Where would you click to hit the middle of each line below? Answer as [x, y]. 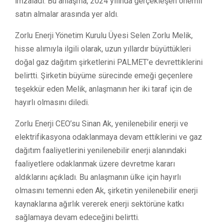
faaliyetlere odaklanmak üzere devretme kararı [95, 164]
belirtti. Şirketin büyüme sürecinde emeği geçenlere [104, 75]
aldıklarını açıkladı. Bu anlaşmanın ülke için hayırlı [98, 177]
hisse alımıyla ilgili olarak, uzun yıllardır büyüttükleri [103, 49]
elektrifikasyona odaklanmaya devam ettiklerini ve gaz [109, 137]
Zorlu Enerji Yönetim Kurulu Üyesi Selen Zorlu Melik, [104, 35]
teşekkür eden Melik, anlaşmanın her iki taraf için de [104, 89]
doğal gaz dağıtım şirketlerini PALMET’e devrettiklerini [109, 62]
